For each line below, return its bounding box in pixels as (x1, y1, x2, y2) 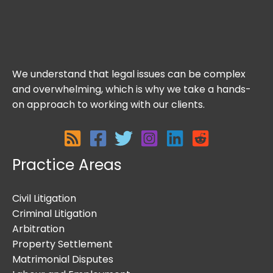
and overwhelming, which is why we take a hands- (12, 82, 251, 96)
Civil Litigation (12, 191, 76, 206)
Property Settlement (12, 237, 113, 252)
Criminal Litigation (12, 207, 97, 221)
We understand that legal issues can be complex (12, 66, 246, 81)
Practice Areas (12, 154, 122, 175)
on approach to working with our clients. (12, 97, 205, 112)
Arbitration (12, 222, 65, 236)
